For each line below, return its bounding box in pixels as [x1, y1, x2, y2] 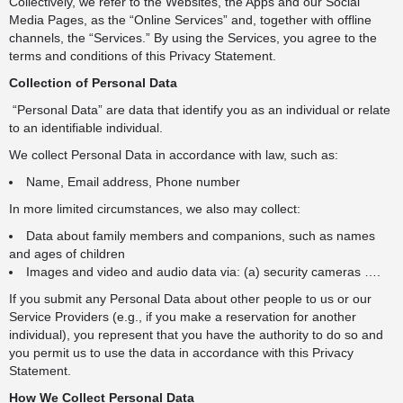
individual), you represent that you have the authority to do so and [9, 327, 383, 342]
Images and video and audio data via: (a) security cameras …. [26, 264, 381, 279]
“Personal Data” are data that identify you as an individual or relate [9, 103, 390, 117]
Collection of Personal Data [9, 76, 177, 90]
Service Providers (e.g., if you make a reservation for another [9, 309, 356, 324]
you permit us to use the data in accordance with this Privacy [9, 345, 354, 360]
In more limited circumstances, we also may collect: [9, 201, 300, 216]
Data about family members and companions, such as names [26, 228, 375, 243]
